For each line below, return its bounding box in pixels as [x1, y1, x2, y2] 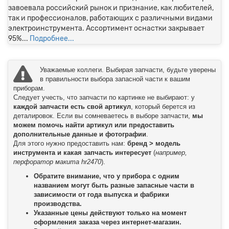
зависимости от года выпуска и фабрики [34, 191, 169, 198]
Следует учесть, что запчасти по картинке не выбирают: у [13, 94, 195, 101]
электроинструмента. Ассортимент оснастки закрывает [8, 24, 204, 33]
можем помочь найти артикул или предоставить [13, 121, 174, 129]
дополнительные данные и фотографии [13, 130, 146, 138]
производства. [34, 200, 82, 208]
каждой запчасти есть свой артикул [13, 103, 131, 110]
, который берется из [131, 103, 195, 110]
